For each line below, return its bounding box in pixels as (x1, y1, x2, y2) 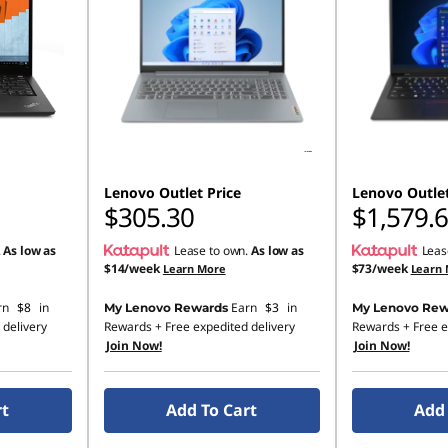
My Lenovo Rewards (103, 300, 228, 315)
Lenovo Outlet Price (103, 183, 241, 202)
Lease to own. (173, 242, 252, 259)
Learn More (162, 261, 226, 276)
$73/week (351, 260, 408, 277)
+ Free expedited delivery (151, 318, 295, 335)
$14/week (103, 260, 160, 277)
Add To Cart (166, 399, 258, 421)
